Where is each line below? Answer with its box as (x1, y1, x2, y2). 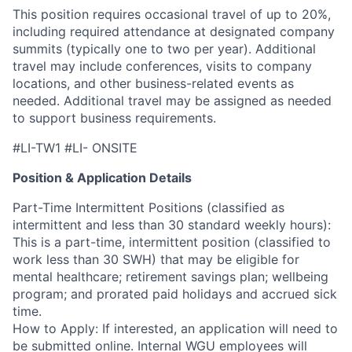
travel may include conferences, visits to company (13, 57, 312, 74)
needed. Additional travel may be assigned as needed (13, 92, 332, 108)
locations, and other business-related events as (13, 75, 294, 91)
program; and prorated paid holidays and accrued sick (13, 285, 337, 302)
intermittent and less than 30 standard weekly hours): (13, 216, 331, 233)
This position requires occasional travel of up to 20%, (13, 5, 331, 22)
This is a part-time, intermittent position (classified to (13, 233, 331, 250)
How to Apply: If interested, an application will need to (13, 320, 338, 336)
